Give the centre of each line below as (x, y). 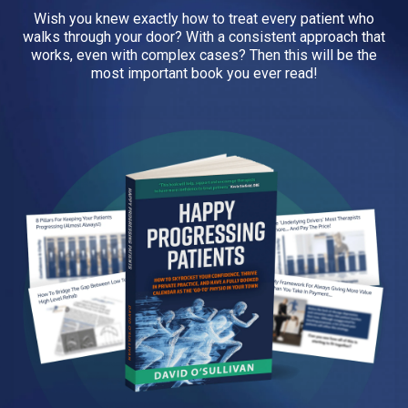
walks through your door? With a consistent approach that (204, 37)
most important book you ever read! (204, 73)
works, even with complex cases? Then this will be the (204, 55)
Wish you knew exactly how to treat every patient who (204, 19)
